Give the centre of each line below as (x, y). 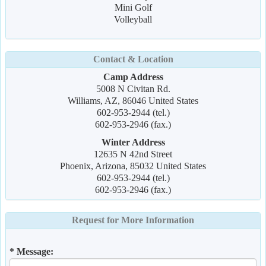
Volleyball (133, 19)
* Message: (31, 251)
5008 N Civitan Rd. (133, 89)
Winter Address (133, 142)
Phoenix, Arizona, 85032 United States (133, 166)
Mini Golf (133, 7)
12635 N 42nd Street (133, 154)
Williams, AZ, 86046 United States (133, 101)
